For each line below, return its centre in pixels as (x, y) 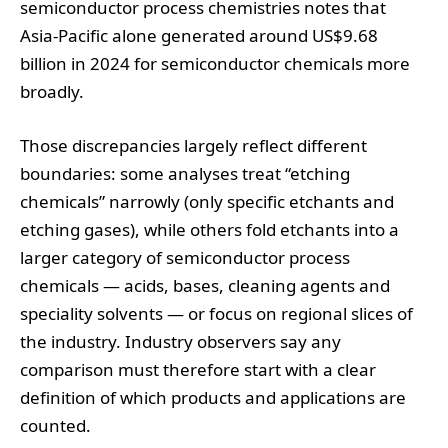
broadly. (52, 91)
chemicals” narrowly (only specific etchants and (207, 201)
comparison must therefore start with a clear (198, 369)
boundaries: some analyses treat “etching (185, 173)
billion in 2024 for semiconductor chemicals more (215, 63)
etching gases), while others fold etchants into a (209, 229)
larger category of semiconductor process (185, 257)
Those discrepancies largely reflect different (193, 145)
